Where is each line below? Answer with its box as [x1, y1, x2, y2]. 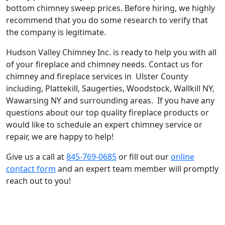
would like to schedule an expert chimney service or [6, 119, 202, 130]
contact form [6, 163, 56, 174]
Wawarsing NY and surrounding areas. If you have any [6, 94, 214, 106]
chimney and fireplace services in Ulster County [6, 70, 188, 82]
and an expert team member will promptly [56, 163, 218, 174]
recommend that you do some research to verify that [6, 14, 208, 26]
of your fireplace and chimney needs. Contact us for [6, 58, 203, 70]
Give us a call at [6, 151, 66, 162]
